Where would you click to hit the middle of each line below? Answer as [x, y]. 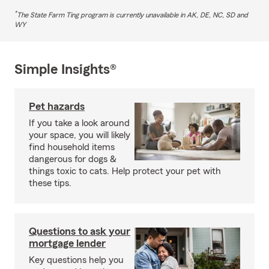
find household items [72, 147]
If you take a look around [79, 123]
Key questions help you [76, 260]
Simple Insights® [65, 69]
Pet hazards [57, 106]
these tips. [50, 183]
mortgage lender [67, 243]
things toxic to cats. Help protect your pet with [125, 171]
